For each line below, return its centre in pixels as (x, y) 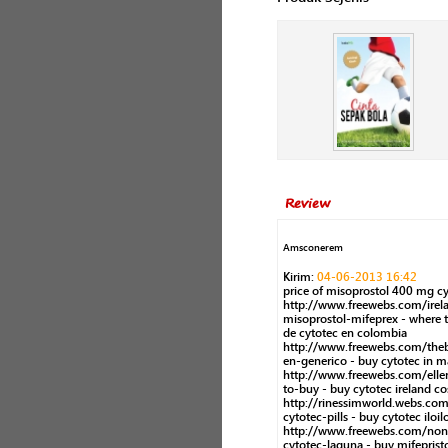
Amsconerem (313, 247)
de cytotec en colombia (345, 333)
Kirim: (300, 277)
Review (307, 202)
